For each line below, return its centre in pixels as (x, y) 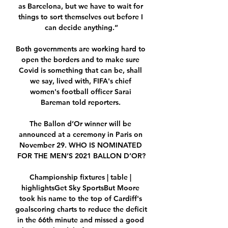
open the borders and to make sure (80, 60)
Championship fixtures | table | (80, 177)
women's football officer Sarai (80, 92)
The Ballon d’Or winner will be (80, 124)
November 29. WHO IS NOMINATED (80, 145)
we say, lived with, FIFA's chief (80, 81)
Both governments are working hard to (80, 49)
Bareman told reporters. (81, 103)
